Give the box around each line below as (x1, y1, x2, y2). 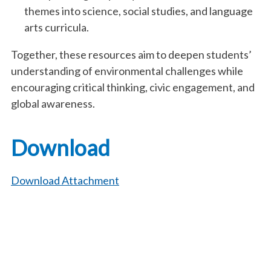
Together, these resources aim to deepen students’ (11, 48, 252, 61)
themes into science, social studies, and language (24, 4, 253, 18)
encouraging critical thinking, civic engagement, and (11, 80, 255, 94)
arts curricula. (24, 21, 89, 34)
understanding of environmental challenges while (11, 64, 243, 77)
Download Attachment (11, 174, 119, 187)
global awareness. (11, 97, 95, 110)
